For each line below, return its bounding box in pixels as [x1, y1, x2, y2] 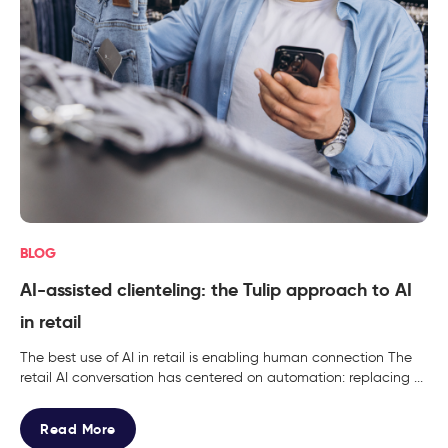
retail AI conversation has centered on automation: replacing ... [20, 368, 423, 386]
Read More [40, 419, 116, 438]
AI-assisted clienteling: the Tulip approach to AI [20, 277, 412, 301]
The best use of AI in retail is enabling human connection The [20, 348, 412, 366]
